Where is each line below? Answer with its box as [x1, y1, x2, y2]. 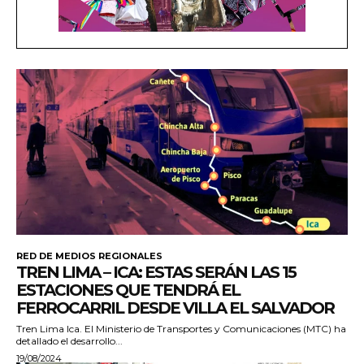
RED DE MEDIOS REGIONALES [16, 250, 162, 262]
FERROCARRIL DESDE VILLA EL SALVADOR [16, 298, 334, 318]
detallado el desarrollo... [16, 335, 123, 348]
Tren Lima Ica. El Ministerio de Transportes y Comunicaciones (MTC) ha [16, 323, 346, 336]
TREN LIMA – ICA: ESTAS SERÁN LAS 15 [16, 262, 296, 283]
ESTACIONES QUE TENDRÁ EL [16, 280, 240, 301]
